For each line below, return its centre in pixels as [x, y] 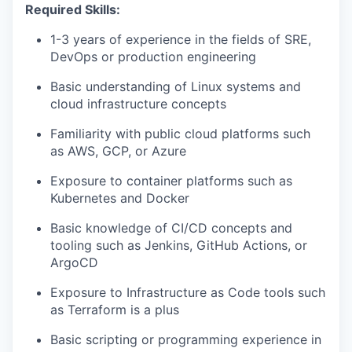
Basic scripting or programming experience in [186, 340]
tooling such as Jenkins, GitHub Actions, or [179, 246]
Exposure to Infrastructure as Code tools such [188, 293]
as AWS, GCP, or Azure [118, 151]
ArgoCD [74, 263]
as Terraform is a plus [115, 310]
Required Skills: [73, 10]
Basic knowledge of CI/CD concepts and [171, 228]
